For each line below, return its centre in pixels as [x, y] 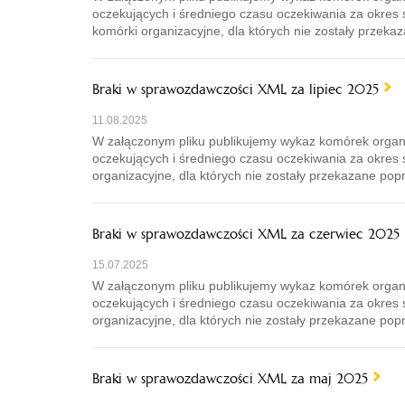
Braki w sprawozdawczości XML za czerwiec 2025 [246, 234]
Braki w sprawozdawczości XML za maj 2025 [230, 378]
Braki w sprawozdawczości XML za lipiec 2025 [235, 89]
